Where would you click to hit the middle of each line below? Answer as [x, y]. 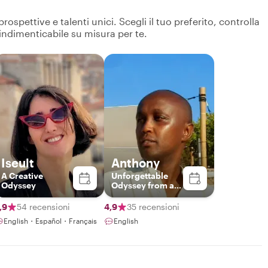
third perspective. [147, 194]
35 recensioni [153, 206]
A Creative [22, 175]
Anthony [135, 162]
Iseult [18, 162]
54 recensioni [43, 206]
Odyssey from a [143, 185]
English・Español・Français [50, 220]
